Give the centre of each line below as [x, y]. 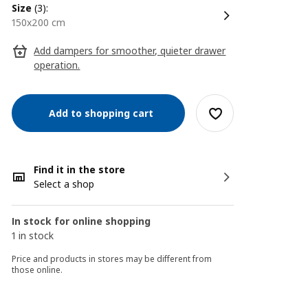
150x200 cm [41, 22]
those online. [37, 270]
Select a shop [64, 184]
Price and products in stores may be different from [112, 259]
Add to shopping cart [99, 113]
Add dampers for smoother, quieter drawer [130, 51]
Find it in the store [80, 169]
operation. [57, 65]
